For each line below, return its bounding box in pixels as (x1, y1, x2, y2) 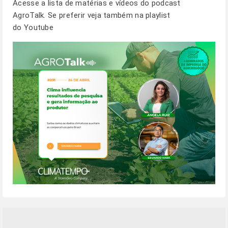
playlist (146, 11, 170, 20)
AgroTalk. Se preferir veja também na (13, 11, 146, 20)
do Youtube (13, 23, 56, 32)
